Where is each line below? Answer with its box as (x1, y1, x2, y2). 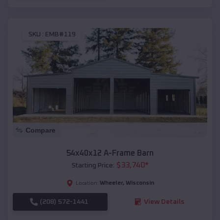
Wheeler (99, 180, 123, 186)
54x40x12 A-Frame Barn (66, 149, 154, 157)
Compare (26, 126, 55, 134)
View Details (143, 198, 184, 205)
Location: (75, 180, 99, 186)
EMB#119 (45, 31, 76, 38)
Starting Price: (71, 162, 114, 169)
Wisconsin (125, 180, 154, 186)
